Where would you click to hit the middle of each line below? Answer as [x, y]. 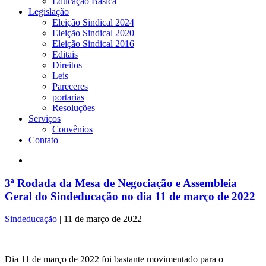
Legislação [49, 11]
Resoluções [74, 107]
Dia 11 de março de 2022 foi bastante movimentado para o [114, 259]
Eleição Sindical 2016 [93, 43]
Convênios [72, 129]
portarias [68, 97]
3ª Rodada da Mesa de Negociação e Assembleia [121, 183]
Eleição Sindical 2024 [93, 22]
